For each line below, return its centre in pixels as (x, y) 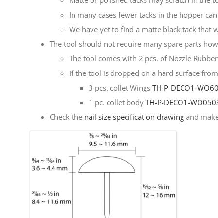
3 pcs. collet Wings (120, 88)
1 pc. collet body (117, 102)
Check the (67, 117)
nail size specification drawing (134, 117)
